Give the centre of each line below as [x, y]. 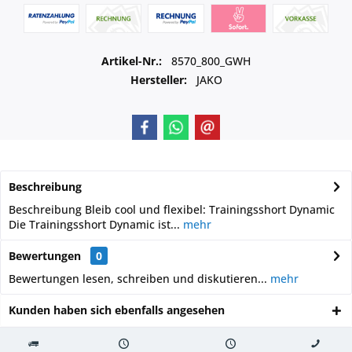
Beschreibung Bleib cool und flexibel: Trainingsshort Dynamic [172, 209]
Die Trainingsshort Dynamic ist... [94, 224]
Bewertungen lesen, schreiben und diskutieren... [138, 279]
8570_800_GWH [211, 61]
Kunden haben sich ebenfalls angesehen [117, 310]
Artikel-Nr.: [133, 61]
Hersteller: [158, 80]
